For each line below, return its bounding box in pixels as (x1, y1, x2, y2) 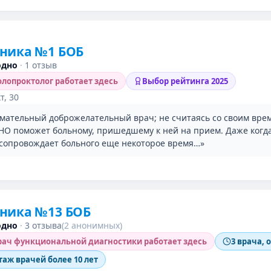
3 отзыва (25, 220, 62, 231)
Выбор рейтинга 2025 (142, 76, 228, 87)
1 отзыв (25, 59, 57, 71)
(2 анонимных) (62, 220, 122, 231)
